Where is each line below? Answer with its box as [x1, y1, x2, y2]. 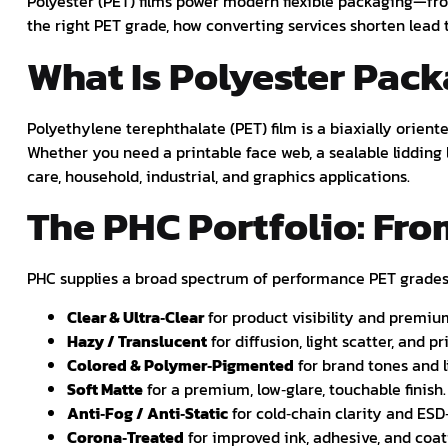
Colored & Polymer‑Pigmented [67, 352, 294, 377]
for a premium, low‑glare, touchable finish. [143, 376, 446, 401]
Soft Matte [67, 376, 143, 401]
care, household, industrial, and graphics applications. [27, 163, 410, 188]
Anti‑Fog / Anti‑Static [67, 400, 228, 425]
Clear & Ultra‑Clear [67, 304, 204, 329]
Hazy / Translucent [67, 328, 207, 353]
